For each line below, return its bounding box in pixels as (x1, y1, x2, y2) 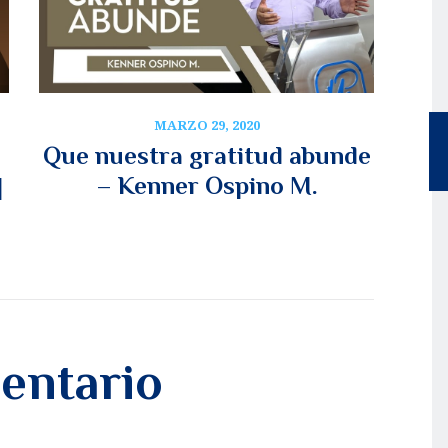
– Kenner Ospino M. (95, 171, 318, 201)
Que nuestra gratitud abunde (42, 141, 371, 171)
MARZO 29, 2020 (153, 116, 260, 135)
